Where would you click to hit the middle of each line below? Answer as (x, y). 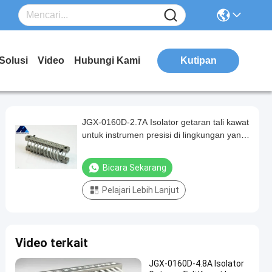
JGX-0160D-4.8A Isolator (196, 263)
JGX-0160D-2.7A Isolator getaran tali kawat (165, 122)
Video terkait (52, 243)
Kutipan (198, 60)
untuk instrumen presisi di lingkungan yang (164, 135)
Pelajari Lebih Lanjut (141, 190)
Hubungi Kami (107, 60)
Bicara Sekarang (134, 168)
